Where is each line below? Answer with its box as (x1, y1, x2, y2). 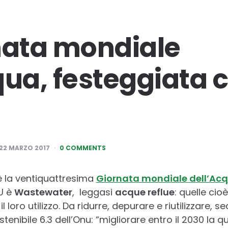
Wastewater (14, 185, 72, 198)
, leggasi (72, 185, 115, 198)
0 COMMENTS (59, 143, 106, 152)
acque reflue (115, 185, 175, 198)
